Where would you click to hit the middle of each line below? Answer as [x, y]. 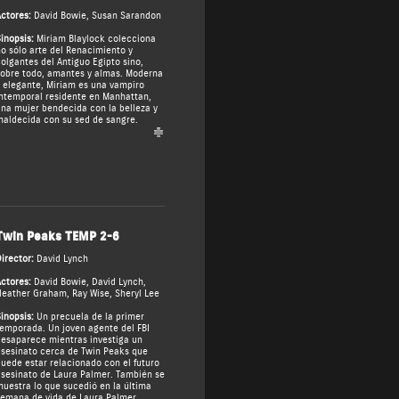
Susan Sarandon [126, 16]
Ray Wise [90, 294]
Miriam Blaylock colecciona [94, 39]
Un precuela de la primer [89, 317]
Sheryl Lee [137, 294]
